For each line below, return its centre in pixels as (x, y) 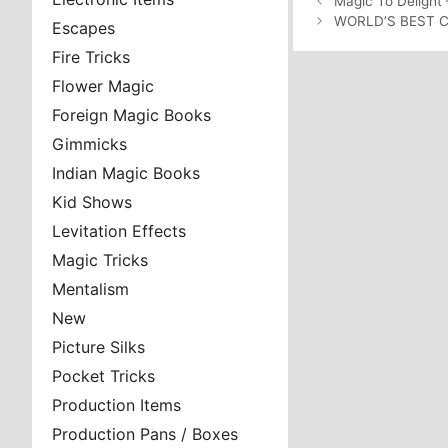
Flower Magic (103, 86)
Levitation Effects (119, 231)
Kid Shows (92, 202)
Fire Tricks (91, 57)
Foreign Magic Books (131, 115)
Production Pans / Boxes (145, 434)
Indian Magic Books (126, 173)
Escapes (83, 28)
